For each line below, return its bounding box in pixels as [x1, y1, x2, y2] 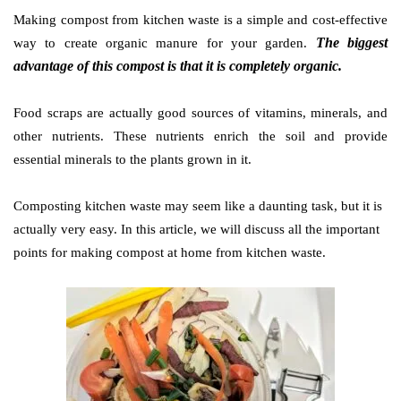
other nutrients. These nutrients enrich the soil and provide [13, 129, 388, 143]
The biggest [315, 35, 388, 50]
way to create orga [13, 36, 131, 50]
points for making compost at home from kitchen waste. [13, 245, 326, 260]
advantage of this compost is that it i [13, 58, 220, 73]
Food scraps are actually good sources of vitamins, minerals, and [13, 106, 388, 120]
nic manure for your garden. [131, 36, 316, 50]
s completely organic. [220, 58, 342, 73]
